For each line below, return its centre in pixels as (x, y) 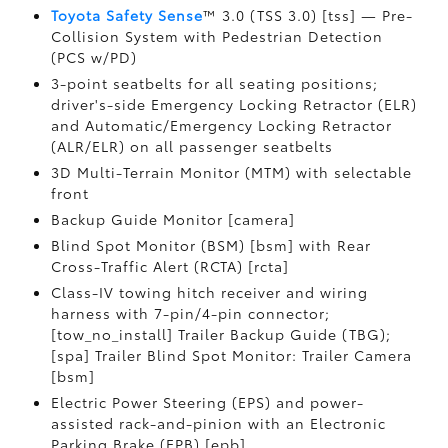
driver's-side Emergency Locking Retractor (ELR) (233, 103)
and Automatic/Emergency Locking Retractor (221, 124)
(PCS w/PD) (93, 56)
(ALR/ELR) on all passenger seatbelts (191, 145)
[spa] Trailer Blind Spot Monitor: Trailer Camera (231, 354)
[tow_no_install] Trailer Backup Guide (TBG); (220, 333)
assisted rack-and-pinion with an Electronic (218, 422)
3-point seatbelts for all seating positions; (214, 82)
